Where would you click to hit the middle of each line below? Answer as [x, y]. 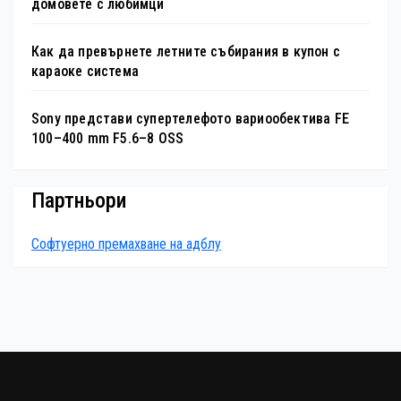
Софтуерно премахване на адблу [126, 243]
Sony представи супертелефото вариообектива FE [190, 119]
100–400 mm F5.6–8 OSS [108, 139]
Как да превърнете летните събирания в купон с [186, 52]
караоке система [85, 72]
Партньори [79, 200]
